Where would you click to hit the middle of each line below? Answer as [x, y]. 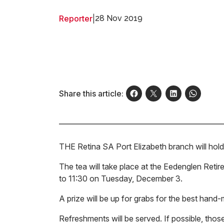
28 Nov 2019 [119, 18]
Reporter [76, 18]
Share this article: [91, 93]
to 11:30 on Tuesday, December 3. [121, 178]
